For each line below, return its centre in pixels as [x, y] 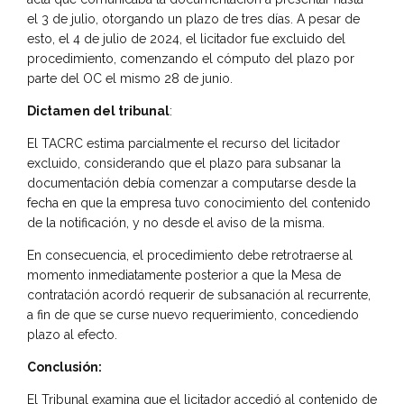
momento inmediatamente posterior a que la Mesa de [184, 275]
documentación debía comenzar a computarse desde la [192, 183]
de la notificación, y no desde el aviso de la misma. [176, 222]
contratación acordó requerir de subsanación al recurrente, [199, 294]
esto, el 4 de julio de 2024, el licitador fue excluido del [186, 38]
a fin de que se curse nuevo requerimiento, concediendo [193, 314]
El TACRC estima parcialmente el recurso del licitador [184, 143]
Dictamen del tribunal [98, 110]
